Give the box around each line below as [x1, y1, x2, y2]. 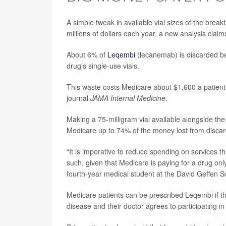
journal [67, 93, 90, 103]
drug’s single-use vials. [67, 61, 139, 71]
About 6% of [67, 49, 107, 60]
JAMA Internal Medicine [90, 93, 165, 103]
